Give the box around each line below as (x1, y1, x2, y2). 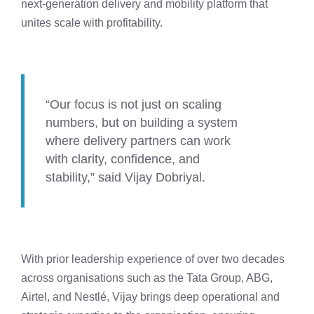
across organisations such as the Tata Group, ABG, (21, 272, 273, 285)
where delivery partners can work (46, 134, 231, 149)
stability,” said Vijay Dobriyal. (46, 170, 205, 185)
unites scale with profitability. (21, 17, 163, 29)
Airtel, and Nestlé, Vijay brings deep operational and (21, 291, 280, 303)
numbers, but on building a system (46, 116, 238, 130)
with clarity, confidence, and (46, 152, 200, 167)
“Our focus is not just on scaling (46, 97, 221, 112)
